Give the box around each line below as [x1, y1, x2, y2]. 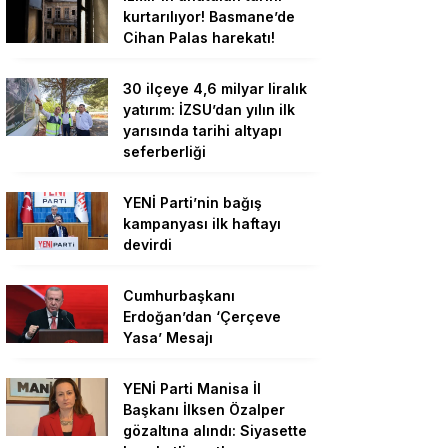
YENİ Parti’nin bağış [123, 194, 262, 212]
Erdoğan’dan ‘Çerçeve [123, 308, 281, 326]
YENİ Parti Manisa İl [123, 380, 261, 398]
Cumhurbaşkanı [123, 287, 235, 305]
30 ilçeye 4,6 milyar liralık [123, 80, 307, 98]
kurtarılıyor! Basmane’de [123, 8, 295, 26]
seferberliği [123, 143, 206, 161]
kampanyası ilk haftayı [123, 215, 281, 233]
